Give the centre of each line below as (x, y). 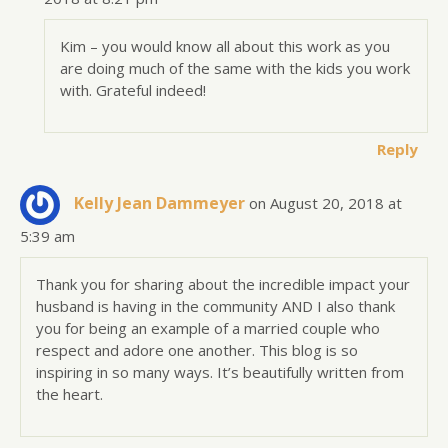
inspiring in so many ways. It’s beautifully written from (220, 371)
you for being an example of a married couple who (208, 327)
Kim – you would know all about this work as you (225, 45)
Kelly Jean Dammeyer (159, 202)
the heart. (69, 393)
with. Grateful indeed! (133, 89)
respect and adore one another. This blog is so (197, 349)
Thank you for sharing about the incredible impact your (223, 283)
